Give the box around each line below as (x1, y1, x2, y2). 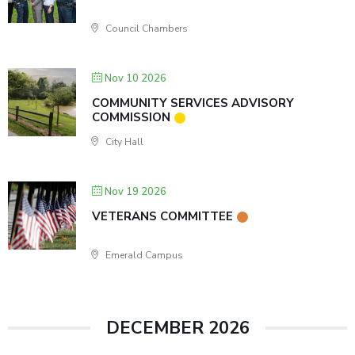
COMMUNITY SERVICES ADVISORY (92, 95, 294, 111)
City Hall (103, 136, 143, 148)
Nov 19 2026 (105, 185, 166, 199)
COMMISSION (92, 109, 170, 125)
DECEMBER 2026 (105, 316, 250, 340)
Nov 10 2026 (105, 71, 166, 86)
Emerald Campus (103, 249, 183, 261)
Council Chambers (103, 22, 188, 35)
